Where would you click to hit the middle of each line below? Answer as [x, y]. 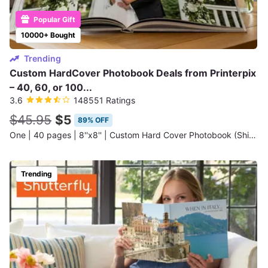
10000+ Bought [48, 35]
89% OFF [93, 120]
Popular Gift [54, 19]
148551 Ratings [104, 100]
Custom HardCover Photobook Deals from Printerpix [133, 73]
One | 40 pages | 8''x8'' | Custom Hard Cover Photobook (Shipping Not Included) [252, 135]
